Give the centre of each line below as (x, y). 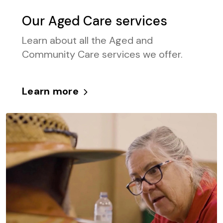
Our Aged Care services (95, 21)
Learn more (50, 91)
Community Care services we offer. (102, 55)
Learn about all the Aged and (87, 41)
